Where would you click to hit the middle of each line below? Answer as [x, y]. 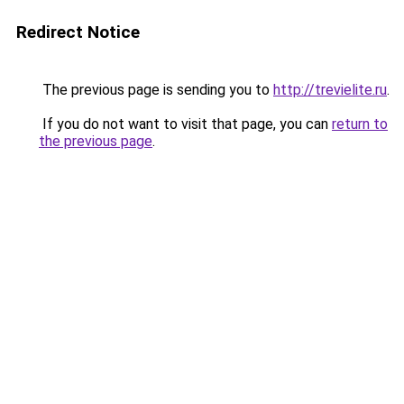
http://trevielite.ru [330, 90]
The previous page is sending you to [156, 90]
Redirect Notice [78, 32]
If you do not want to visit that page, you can [185, 124]
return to [360, 124]
